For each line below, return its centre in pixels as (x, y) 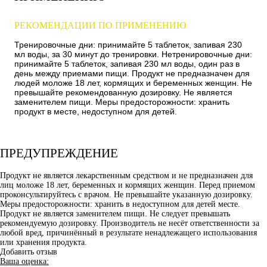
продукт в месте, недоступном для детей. (96, 111)
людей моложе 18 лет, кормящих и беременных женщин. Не (133, 83)
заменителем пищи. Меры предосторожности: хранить (122, 102)
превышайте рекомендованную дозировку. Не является (123, 92)
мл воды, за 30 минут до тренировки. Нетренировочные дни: (133, 54)
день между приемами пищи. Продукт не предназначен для (132, 73)
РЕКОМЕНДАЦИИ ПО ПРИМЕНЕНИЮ (100, 25)
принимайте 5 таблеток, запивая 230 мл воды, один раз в (127, 63)
